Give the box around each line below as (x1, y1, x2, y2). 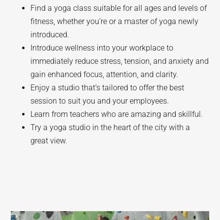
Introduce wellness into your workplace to (30, 43, 174, 53)
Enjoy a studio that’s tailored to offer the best (30, 83, 185, 92)
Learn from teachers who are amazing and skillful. (30, 110, 203, 119)
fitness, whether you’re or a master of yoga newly (30, 17, 199, 26)
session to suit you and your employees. (30, 96, 169, 106)
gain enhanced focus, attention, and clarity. (30, 70, 179, 79)
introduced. (30, 30, 70, 39)
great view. (30, 136, 68, 145)
